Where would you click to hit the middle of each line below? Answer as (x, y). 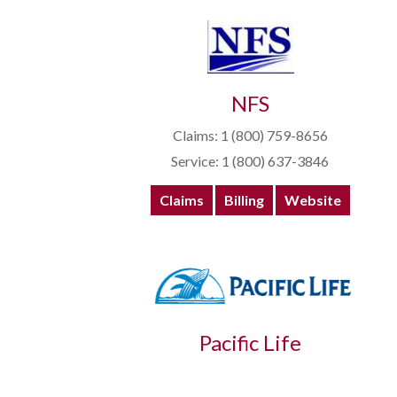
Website (312, 200)
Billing (244, 200)
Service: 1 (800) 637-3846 (250, 161)
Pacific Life (250, 343)
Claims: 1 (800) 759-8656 (250, 136)
